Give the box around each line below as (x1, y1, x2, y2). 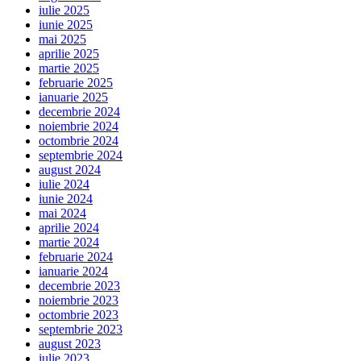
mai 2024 (39, 206, 86, 221)
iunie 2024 (39, 192, 93, 206)
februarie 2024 (39, 250, 113, 264)
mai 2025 (39, 32, 86, 47)
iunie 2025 (39, 18, 93, 32)
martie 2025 (39, 61, 99, 76)
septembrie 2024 (39, 148, 122, 163)
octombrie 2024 (39, 134, 118, 148)
